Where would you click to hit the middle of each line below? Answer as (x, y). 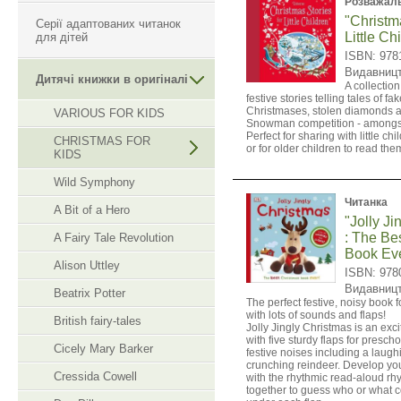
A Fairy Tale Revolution (114, 238)
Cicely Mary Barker (103, 349)
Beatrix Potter (90, 293)
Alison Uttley (87, 265)
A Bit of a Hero (92, 210)
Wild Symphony (94, 182)
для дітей (62, 37)
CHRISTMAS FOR (102, 141)
